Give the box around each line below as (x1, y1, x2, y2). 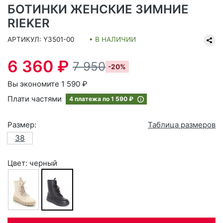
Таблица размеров (148, 120, 216, 129)
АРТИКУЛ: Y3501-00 (7, 35, 74, 43)
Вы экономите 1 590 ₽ (7, 79, 87, 89)
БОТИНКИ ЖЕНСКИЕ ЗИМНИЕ (7, 2, 189, 16)
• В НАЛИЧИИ (89, 35, 136, 43)
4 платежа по (69, 95, 111, 103)
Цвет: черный (7, 158, 57, 168)
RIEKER (7, 16, 50, 30)
